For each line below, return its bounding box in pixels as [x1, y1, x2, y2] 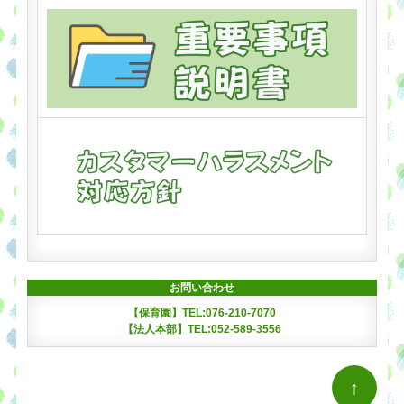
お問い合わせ [170, 280, 234, 294]
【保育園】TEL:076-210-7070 [128, 306, 276, 319]
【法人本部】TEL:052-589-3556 [123, 322, 281, 335]
